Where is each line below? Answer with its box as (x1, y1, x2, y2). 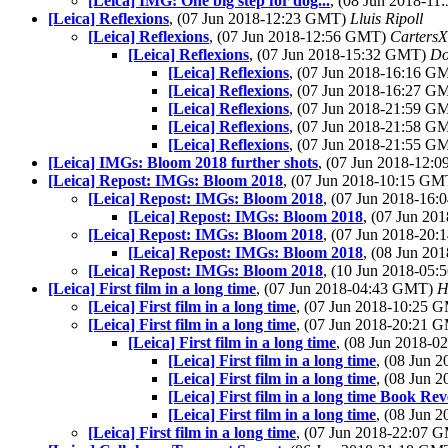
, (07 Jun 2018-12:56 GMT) (209, 28, 390, 45)
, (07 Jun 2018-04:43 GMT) (256, 280, 437, 297)
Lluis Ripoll (350, 10, 423, 27)
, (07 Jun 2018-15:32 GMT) (249, 46, 430, 63)
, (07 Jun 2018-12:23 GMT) (169, 10, 350, 27)
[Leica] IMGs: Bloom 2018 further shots (48, 154, 318, 171)
